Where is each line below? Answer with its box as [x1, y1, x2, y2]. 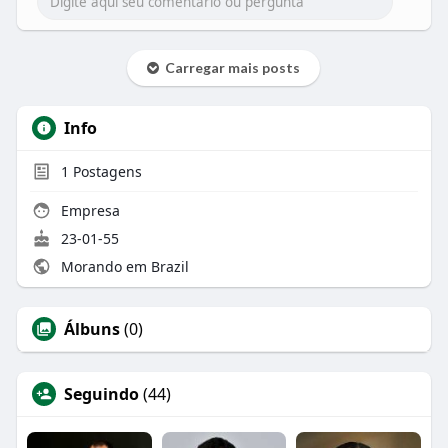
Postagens [68, 161, 142, 181]
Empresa [56, 200, 120, 220]
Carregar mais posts [159, 58, 301, 76]
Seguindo [63, 382, 139, 405]
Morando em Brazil [56, 256, 189, 276]
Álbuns [63, 317, 120, 340]
